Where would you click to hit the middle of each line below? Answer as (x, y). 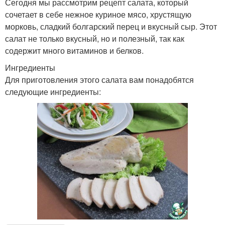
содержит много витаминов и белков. (74, 51)
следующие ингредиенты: (53, 92)
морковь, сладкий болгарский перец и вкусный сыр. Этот (111, 27)
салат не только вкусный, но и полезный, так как (95, 39)
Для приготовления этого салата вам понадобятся (99, 80)
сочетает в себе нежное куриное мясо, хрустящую (98, 15)
